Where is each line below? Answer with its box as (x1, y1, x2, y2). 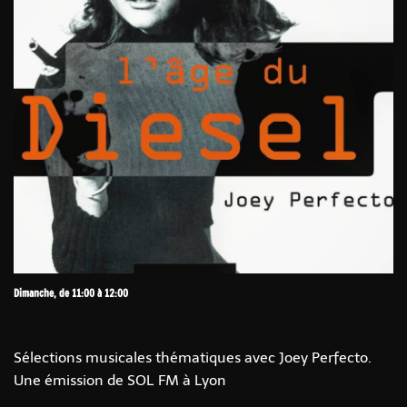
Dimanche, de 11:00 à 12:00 (14, 286, 128, 301)
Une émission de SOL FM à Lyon (14, 372, 226, 389)
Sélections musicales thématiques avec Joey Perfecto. (14, 349, 372, 366)
